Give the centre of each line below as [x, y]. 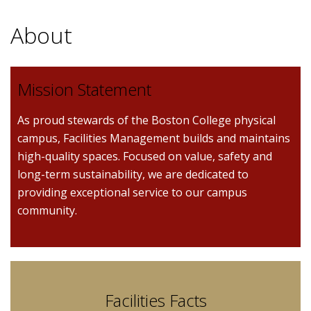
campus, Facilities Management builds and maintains [154, 138]
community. [47, 210]
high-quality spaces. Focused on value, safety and [145, 156]
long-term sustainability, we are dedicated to [133, 174]
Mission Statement [84, 89]
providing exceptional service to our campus [132, 192]
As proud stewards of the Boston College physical [146, 120]
